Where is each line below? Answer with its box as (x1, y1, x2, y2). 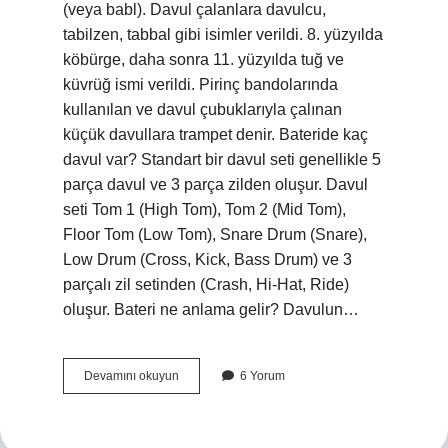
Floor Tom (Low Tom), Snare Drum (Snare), (63, 226, 367, 243)
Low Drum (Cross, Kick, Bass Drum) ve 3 (63, 251, 352, 268)
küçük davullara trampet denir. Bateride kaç (63, 126, 368, 143)
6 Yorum (240, 369, 285, 383)
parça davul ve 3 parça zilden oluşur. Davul (63, 176, 368, 193)
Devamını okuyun (84, 369, 179, 383)
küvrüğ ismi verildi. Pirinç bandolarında (63, 76, 338, 93)
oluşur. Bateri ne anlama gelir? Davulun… (63, 301, 359, 318)
